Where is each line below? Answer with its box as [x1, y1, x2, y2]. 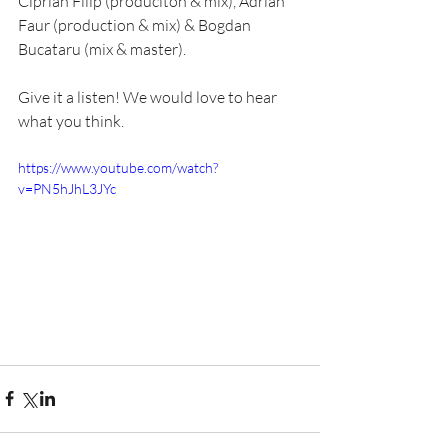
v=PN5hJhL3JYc [18, 180, 116, 197]
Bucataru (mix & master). [18, 39, 189, 59]
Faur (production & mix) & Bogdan [18, 15, 254, 35]
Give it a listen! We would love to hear [18, 87, 280, 107]
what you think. [18, 111, 124, 131]
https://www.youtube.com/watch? [18, 159, 218, 176]
